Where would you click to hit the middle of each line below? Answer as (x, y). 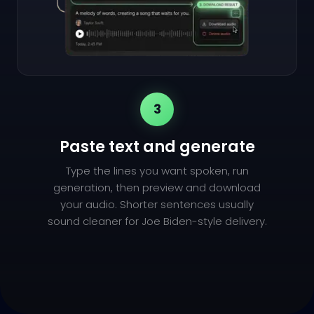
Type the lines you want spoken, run (157, 171)
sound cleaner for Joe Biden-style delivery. (157, 221)
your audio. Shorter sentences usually (157, 205)
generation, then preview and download (157, 188)
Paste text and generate (157, 147)
